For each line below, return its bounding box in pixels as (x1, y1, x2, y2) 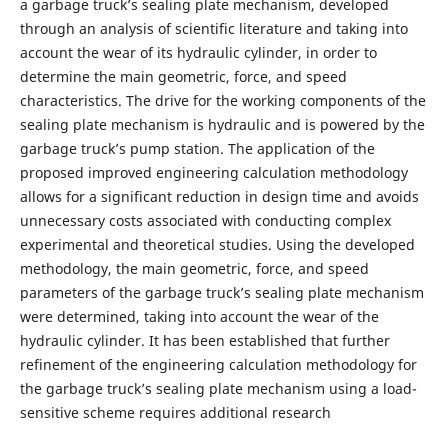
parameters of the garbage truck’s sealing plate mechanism (19, 282, 424, 302)
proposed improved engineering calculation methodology (19, 162, 408, 182)
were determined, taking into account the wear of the (19, 306, 379, 326)
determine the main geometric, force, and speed (19, 66, 347, 86)
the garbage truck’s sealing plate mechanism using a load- (19, 378, 417, 398)
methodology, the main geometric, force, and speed (19, 258, 369, 278)
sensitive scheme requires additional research (19, 402, 331, 422)
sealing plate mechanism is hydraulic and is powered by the (19, 114, 425, 134)
